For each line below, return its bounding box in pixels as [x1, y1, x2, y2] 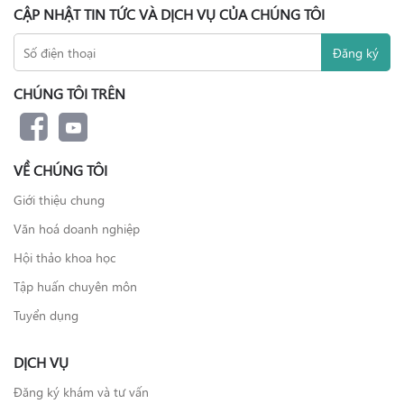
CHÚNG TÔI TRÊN [14, 83, 125, 103]
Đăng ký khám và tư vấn [14, 382, 149, 400]
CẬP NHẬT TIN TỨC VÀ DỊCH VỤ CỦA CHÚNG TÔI [14, 4, 325, 23]
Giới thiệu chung [14, 190, 105, 208]
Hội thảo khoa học [14, 248, 115, 266]
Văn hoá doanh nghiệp [14, 219, 140, 237]
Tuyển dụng [14, 306, 78, 324]
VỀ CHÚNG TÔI [14, 160, 107, 179]
